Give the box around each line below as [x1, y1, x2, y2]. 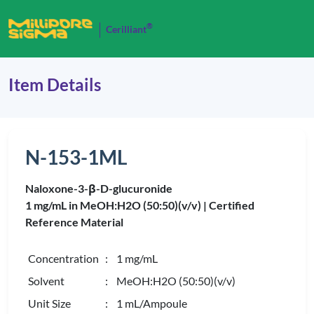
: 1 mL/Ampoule [105, 296, 187, 310]
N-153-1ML [25, 145, 127, 169]
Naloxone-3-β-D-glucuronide [25, 182, 172, 195]
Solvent [28, 274, 64, 287]
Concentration [28, 252, 99, 265]
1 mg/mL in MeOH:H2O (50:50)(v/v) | [25, 198, 209, 212]
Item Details [8, 74, 101, 95]
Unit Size [28, 296, 71, 310]
